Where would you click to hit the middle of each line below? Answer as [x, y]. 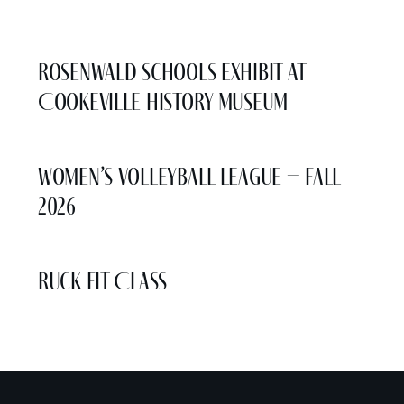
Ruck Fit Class [103, 281]
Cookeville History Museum [163, 101]
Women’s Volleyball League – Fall [189, 176]
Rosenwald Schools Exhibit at [172, 72]
